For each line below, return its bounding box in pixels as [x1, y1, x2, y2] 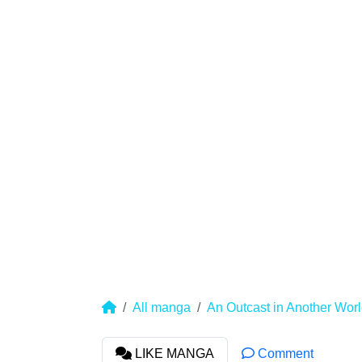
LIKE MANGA [132, 347, 214, 360]
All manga [133, 301, 191, 314]
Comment [255, 347, 314, 360]
